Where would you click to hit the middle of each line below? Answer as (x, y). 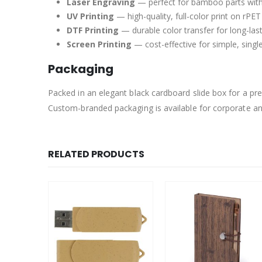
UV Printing (90, 16)
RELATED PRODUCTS (96, 154)
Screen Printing (99, 44)
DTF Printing (93, 30)
